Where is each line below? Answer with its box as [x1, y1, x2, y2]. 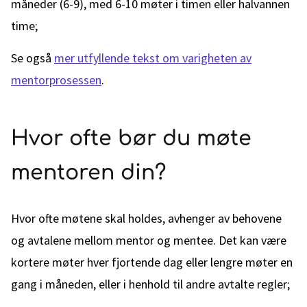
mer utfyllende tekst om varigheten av [54, 50, 251, 66]
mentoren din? [11, 162, 166, 184]
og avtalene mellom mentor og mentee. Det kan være [11, 232, 286, 248]
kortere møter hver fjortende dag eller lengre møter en [11, 254, 293, 270]
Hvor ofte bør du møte [11, 127, 251, 150]
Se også [11, 50, 54, 66]
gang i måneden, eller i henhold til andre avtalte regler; [11, 276, 290, 292]
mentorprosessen [11, 72, 101, 88]
